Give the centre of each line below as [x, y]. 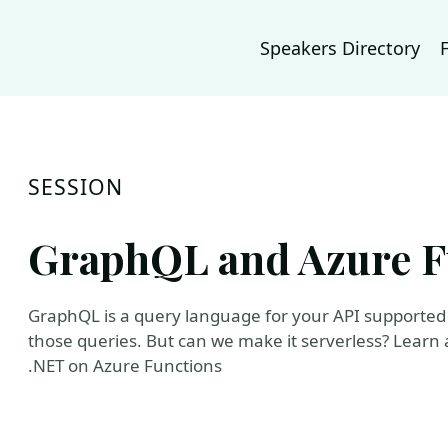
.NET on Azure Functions [125, 365]
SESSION [76, 186]
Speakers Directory [340, 48]
